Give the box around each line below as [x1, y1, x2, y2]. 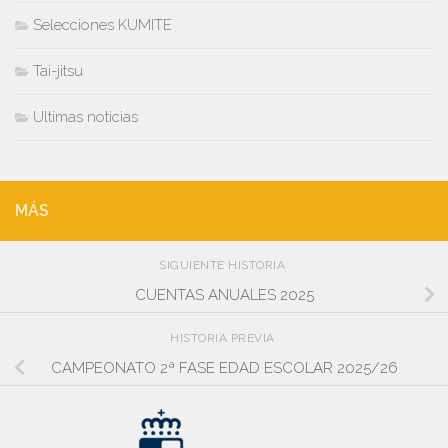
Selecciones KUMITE [33, 16, 172, 35]
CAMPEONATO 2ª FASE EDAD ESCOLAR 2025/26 [50, 359, 398, 378]
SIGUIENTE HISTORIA [159, 258, 289, 273]
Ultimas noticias [33, 108, 138, 127]
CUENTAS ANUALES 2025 [134, 286, 314, 305]
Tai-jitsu [33, 62, 83, 81]
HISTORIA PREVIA [170, 331, 278, 346]
